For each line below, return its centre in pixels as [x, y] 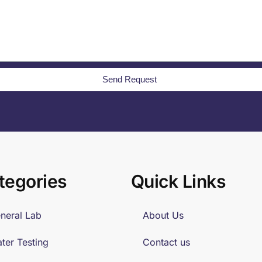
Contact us [166, 242]
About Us [163, 215]
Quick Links [178, 181]
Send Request [130, 80]
